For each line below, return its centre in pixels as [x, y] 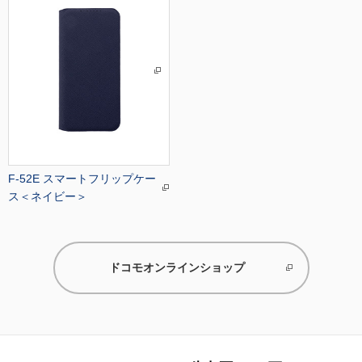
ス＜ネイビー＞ [48, 196]
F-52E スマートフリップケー [82, 178]
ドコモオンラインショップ [177, 267]
